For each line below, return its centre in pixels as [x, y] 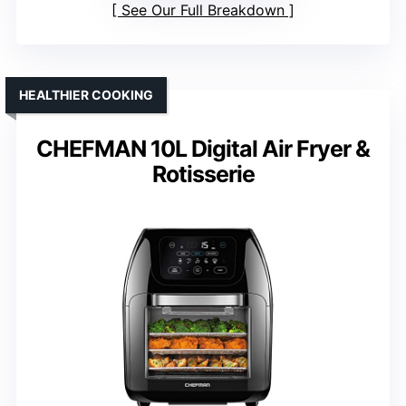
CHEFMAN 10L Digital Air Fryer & [203, 148]
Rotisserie [203, 174]
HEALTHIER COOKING [86, 94]
